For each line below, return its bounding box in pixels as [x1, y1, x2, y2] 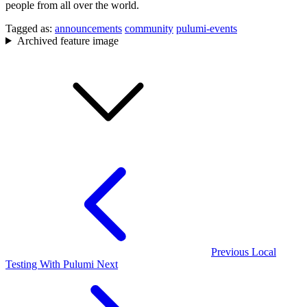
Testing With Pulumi [5, 258, 94, 270]
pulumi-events [176, 22, 237, 34]
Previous [211, 245, 249, 258]
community [125, 22, 173, 34]
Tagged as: [5, 22, 52, 34]
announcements [55, 22, 122, 34]
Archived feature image [16, 34, 119, 47]
